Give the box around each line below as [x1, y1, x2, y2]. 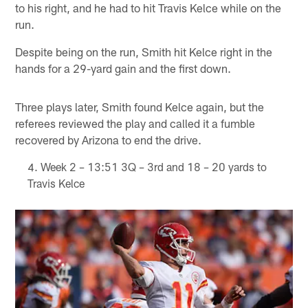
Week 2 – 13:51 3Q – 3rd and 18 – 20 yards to [40, 160, 267, 174]
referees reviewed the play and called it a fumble [15, 116, 256, 131]
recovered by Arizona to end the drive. [15, 133, 202, 147]
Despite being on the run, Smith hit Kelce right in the [15, 45, 273, 59]
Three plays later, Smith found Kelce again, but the [15, 100, 265, 114]
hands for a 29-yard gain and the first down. [15, 61, 232, 76]
